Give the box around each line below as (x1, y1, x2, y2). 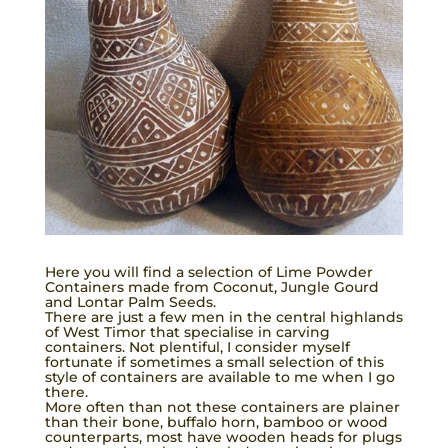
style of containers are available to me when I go (44, 368, 395, 387)
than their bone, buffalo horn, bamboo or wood (44, 413, 388, 432)
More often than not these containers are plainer (44, 398, 400, 417)
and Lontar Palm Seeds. (44, 293, 216, 312)
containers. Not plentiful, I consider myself (44, 338, 350, 357)
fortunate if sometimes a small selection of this (44, 353, 384, 372)
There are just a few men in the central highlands (44, 308, 403, 327)
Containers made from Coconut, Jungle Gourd (44, 278, 379, 297)
